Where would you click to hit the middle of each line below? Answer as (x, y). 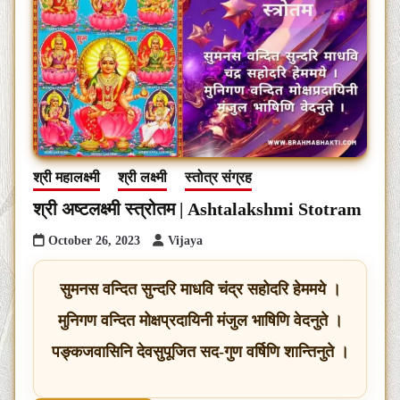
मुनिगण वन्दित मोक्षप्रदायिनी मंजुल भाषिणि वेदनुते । (200, 321)
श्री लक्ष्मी (142, 178)
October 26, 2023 (94, 241)
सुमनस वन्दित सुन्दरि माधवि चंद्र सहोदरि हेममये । (200, 290)
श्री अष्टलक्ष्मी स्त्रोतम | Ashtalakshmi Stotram (197, 209)
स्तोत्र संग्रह (218, 178)
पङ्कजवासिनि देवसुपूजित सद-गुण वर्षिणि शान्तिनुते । (200, 352)
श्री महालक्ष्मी (67, 178)
